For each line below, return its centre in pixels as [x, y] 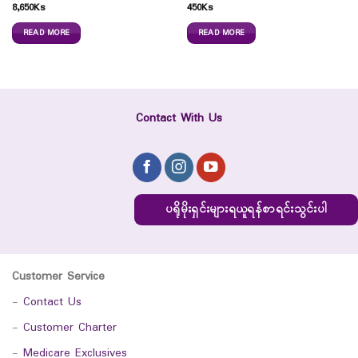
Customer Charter [70, 328]
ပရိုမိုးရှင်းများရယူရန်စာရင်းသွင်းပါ [246, 209]
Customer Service [58, 276]
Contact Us [52, 302]
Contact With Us [179, 118]
